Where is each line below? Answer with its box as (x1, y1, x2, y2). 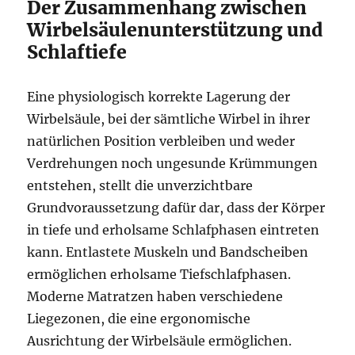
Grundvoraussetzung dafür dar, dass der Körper (27, 200, 326, 216)
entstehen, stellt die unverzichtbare (27, 177, 254, 193)
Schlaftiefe (27, 40, 128, 63)
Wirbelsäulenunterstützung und (27, 18, 323, 41)
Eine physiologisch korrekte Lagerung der (27, 89, 291, 105)
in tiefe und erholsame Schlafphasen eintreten (27, 222, 320, 238)
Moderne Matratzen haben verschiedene (27, 288, 284, 304)
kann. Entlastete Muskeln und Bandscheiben (27, 244, 309, 260)
